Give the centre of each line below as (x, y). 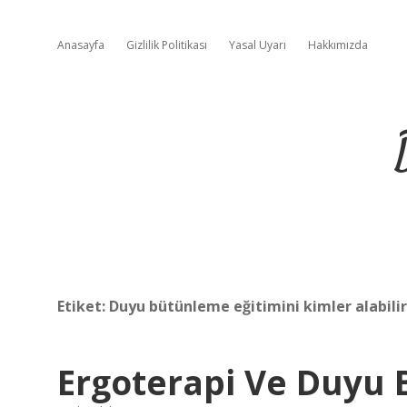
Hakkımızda (338, 45)
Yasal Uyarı (258, 45)
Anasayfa (81, 45)
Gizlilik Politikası (167, 45)
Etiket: (83, 306)
